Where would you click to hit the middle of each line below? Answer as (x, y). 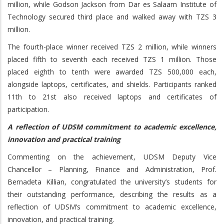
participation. (28, 109)
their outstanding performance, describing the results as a (112, 194)
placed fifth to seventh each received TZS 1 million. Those (112, 59)
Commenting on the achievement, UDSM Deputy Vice (112, 156)
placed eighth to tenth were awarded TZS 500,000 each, (112, 71)
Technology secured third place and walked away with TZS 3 (112, 16)
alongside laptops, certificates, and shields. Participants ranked (112, 84)
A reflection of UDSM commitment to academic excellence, (112, 126)
